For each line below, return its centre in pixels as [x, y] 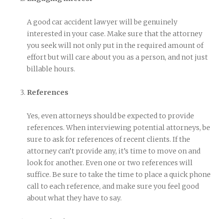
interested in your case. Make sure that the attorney [115, 33]
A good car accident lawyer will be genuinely [102, 22]
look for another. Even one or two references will [110, 163]
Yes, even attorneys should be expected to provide [110, 116]
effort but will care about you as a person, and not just [117, 57]
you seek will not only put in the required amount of [115, 45]
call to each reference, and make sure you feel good [113, 186]
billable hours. [51, 69]
